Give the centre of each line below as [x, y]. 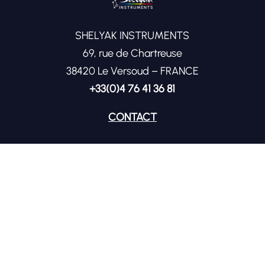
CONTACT [132, 117]
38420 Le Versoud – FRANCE [132, 71]
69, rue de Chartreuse [132, 53]
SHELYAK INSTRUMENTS [132, 35]
